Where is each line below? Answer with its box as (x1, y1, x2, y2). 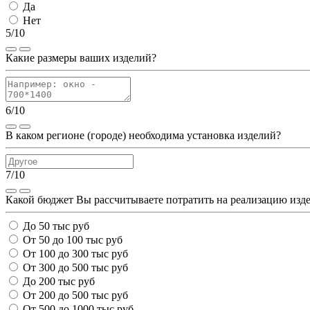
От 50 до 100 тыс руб (23, 234, 122, 246)
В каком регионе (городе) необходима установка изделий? (6, 129, 281, 142)
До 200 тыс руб (23, 275, 95, 288)
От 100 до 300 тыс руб (23, 248, 128, 260)
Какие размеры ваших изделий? (6, 52, 156, 64)
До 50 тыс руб (23, 220, 89, 232)
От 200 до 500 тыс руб (23, 289, 128, 302)
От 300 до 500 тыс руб (23, 262, 128, 274)
